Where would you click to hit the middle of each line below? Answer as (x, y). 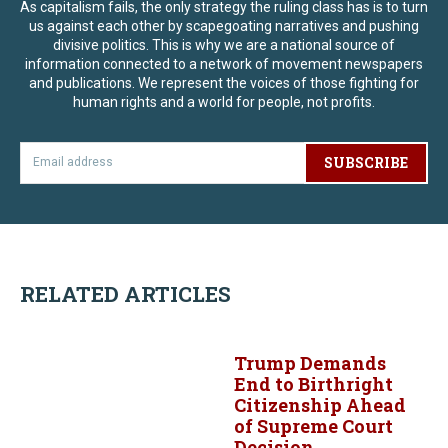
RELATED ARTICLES (125, 293)
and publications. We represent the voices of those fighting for (224, 82)
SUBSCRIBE (366, 162)
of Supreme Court (313, 425)
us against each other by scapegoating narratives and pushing (224, 25)
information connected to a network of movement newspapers (224, 63)
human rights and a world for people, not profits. (224, 101)
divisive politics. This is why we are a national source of (224, 44)
